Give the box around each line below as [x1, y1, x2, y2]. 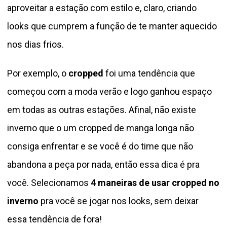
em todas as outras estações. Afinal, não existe [7, 104, 196, 116]
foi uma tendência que [105, 68, 195, 79]
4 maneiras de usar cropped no [89, 177, 219, 188]
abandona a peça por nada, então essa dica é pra [7, 159, 200, 170]
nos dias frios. [7, 39, 64, 50]
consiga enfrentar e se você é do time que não [7, 141, 193, 152]
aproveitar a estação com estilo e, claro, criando [7, 3, 197, 14]
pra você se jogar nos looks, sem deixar [39, 196, 199, 207]
